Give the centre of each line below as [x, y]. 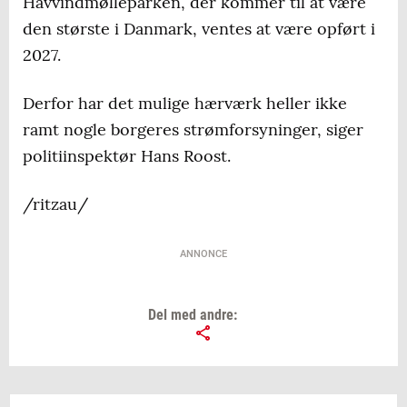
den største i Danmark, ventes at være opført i [199, 29]
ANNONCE [203, 254]
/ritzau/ [55, 204]
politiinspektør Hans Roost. [127, 156]
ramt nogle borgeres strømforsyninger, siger [193, 130]
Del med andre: [192, 315]
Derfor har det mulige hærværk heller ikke [185, 104]
